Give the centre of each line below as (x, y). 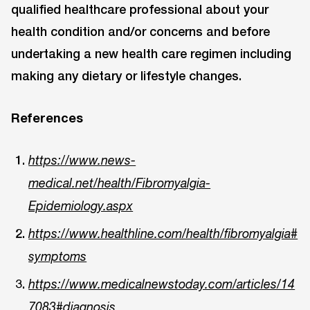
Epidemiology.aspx (81, 206)
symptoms (58, 256)
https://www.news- (82, 160)
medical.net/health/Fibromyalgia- (120, 183)
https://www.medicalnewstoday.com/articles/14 (162, 284)
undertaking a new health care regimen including (151, 53)
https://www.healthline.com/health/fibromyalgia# (163, 233)
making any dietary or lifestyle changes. (126, 75)
